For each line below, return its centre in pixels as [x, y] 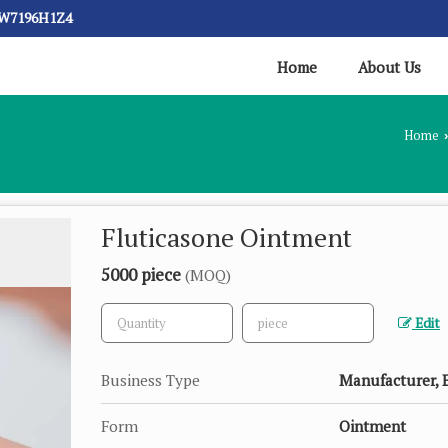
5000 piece [143, 274]
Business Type [150, 379]
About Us [389, 66]
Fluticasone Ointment [226, 236]
